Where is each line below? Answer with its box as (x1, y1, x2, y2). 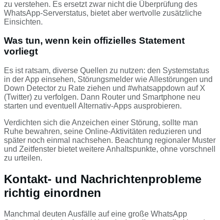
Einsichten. (4, 17, 43, 26)
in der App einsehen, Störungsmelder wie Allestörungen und (4, 75, 213, 83)
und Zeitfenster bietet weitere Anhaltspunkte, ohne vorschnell (4, 144, 216, 153)
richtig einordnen (4, 186, 101, 199)
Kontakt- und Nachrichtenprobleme (4, 172, 201, 186)
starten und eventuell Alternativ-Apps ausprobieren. (4, 101, 182, 110)
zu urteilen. (4, 153, 42, 162)
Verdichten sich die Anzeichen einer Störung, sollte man (4, 118, 198, 127)
